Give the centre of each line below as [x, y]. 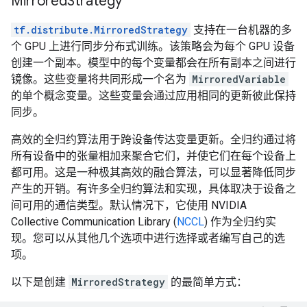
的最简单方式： [208, 282]
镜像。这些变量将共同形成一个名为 [100, 79]
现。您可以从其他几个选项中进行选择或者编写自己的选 [148, 238]
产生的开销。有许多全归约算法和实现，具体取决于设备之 [153, 189]
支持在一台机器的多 [241, 30]
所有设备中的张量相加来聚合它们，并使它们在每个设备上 [153, 156]
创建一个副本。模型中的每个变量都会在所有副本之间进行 [153, 63]
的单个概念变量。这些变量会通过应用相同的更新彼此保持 [153, 96]
